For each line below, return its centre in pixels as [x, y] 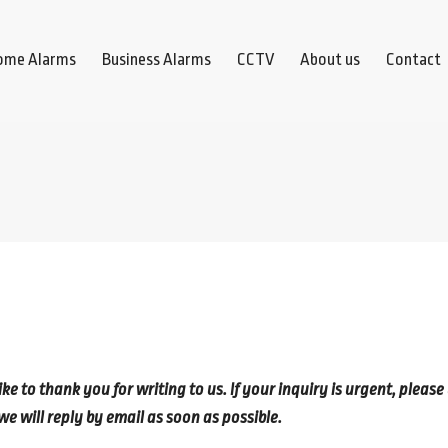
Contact [413, 59]
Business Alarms [156, 59]
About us [330, 59]
